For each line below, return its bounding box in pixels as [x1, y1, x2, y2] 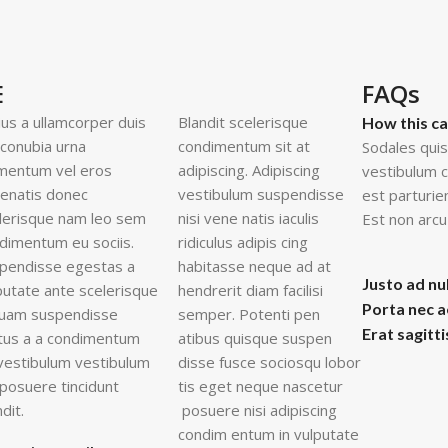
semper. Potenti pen [178, 304, 321, 325]
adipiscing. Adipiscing [178, 160, 321, 181]
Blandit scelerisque [178, 112, 309, 133]
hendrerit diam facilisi [178, 280, 324, 301]
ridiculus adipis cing [178, 232, 309, 253]
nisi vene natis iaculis [178, 208, 320, 229]
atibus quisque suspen [178, 328, 333, 349]
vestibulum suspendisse [178, 184, 345, 205]
